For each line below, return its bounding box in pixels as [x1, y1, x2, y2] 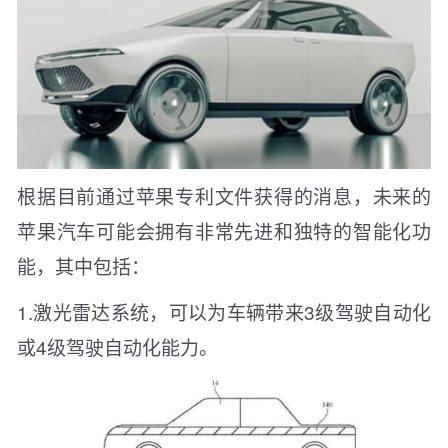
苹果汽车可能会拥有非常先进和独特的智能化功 [17, 216, 431, 244]
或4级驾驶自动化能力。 [17, 332, 218, 360]
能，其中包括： [17, 251, 150, 279]
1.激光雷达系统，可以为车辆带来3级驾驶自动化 [17, 297, 431, 325]
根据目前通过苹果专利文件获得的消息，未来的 [17, 181, 431, 209]
